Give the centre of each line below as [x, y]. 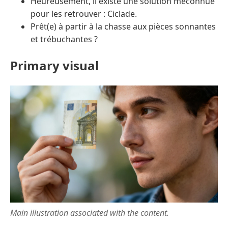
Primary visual [54, 66]
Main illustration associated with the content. [90, 212]
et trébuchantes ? [64, 39]
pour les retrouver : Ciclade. [84, 14]
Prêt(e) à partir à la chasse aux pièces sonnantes [123, 27]
